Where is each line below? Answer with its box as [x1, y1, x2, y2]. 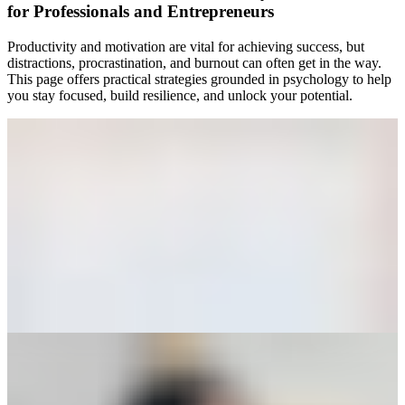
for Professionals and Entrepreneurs [7, 2, 274, 21]
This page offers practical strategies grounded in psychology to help [7, 71, 391, 87]
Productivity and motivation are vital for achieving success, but [7, 38, 364, 54]
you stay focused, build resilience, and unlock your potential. [7, 87, 353, 103]
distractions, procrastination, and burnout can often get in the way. [7, 54, 381, 71]
